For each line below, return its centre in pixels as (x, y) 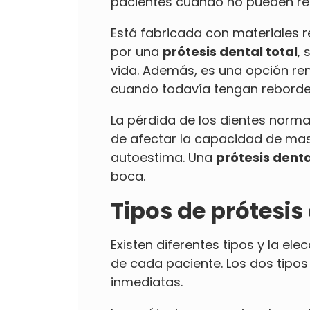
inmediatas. (147, 282)
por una (137, 51)
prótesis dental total (230, 51)
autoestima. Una (163, 157)
